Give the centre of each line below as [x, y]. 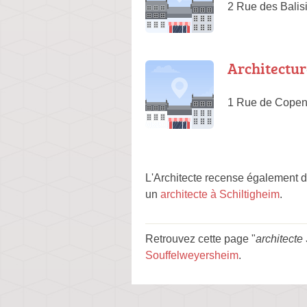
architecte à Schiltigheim [220, 194]
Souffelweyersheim [192, 255]
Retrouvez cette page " [200, 239]
